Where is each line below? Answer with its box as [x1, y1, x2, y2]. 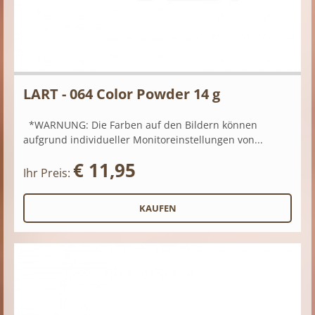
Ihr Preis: [23, 165, 73, 181]
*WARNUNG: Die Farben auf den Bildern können [23, 117, 257, 131]
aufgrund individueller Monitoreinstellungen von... [23, 132, 263, 146]
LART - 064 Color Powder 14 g [23, 84, 220, 103]
